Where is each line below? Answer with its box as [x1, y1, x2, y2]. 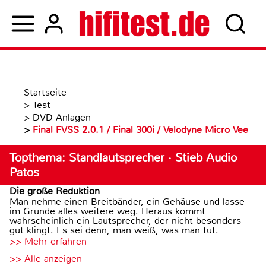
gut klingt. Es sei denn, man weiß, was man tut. [9, 224, 218, 236]
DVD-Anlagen [33, 111, 91, 123]
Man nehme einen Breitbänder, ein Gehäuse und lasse [9, 195, 245, 208]
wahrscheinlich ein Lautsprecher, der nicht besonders [9, 214, 241, 227]
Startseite [24, 86, 66, 99]
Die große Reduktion [9, 185, 100, 197]
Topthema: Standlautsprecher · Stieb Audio [9, 150, 237, 165]
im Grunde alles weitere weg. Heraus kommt [9, 205, 205, 217]
